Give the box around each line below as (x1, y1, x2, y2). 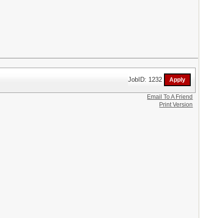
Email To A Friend (147, 93, 193, 101)
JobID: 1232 (128, 75, 164, 83)
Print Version (159, 101, 193, 109)
